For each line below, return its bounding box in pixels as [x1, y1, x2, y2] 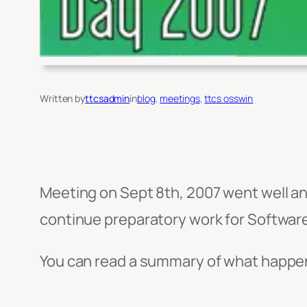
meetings [160, 92, 200, 106]
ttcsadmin [85, 92, 130, 106]
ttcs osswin [204, 92, 254, 106]
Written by [40, 92, 85, 106]
